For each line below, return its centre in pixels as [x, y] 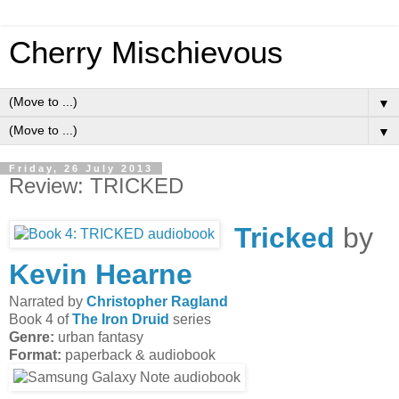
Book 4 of [41, 319]
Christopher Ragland [157, 301]
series [190, 319]
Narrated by [48, 301]
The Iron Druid [121, 319]
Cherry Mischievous [146, 53]
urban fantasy [99, 337]
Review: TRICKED [96, 186]
